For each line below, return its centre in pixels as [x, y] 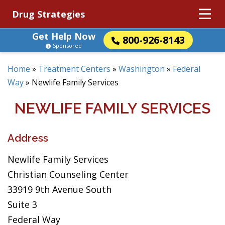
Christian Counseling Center [68, 174]
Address [28, 138]
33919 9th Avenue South [60, 189]
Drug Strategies [48, 14]
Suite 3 [22, 204]
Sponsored [67, 45]
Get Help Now [64, 36]
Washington [142, 69]
